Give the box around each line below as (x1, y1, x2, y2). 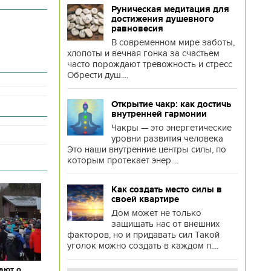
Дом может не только (111, 207, 201, 218)
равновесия (111, 24, 163, 33)
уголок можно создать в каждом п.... (67, 240, 218, 251)
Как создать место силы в (111, 184, 222, 194)
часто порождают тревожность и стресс (67, 59, 232, 70)
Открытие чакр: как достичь (111, 99, 231, 109)
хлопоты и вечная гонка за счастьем (67, 48, 220, 59)
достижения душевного (111, 14, 214, 24)
